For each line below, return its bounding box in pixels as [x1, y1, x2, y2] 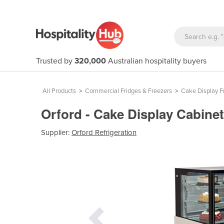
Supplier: [41, 127, 71, 137]
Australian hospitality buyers [106, 56, 206, 66]
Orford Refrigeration [71, 127, 136, 137]
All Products [42, 87, 76, 95]
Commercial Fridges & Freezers [85, 87, 172, 95]
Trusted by [36, 56, 74, 66]
